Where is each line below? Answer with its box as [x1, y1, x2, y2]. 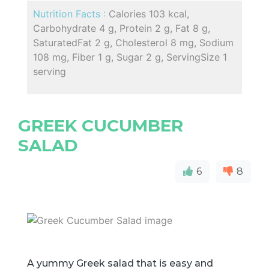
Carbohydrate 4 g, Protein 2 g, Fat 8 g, [33, 22, 210, 35]
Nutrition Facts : [33, 8, 109, 20]
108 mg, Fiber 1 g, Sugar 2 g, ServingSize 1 [33, 51, 227, 64]
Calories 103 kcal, [109, 8, 189, 20]
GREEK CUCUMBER [18, 115, 183, 136]
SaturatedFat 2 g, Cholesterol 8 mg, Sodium [33, 37, 234, 49]
